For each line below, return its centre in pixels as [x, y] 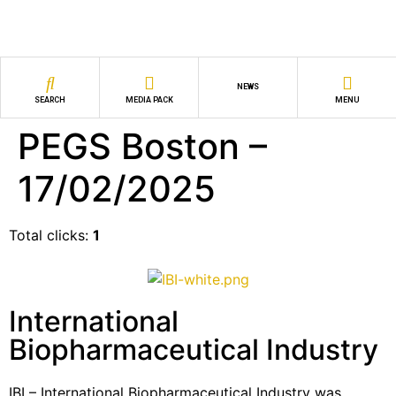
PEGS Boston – [142, 146]
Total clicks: [51, 235]
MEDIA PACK [149, 99]
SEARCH [50, 99]
